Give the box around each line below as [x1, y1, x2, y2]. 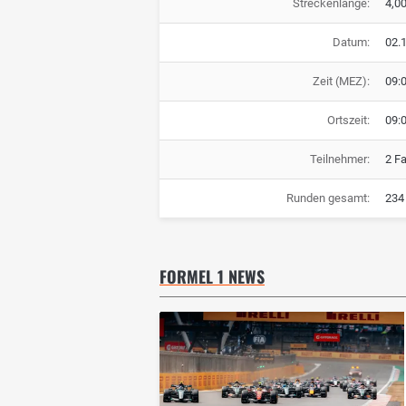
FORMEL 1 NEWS [159, 265, 265, 289]
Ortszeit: [326, 113, 370, 128]
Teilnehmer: [309, 152, 370, 167]
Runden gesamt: [285, 191, 370, 206]
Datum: [332, 35, 370, 50]
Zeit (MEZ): [312, 74, 370, 89]
